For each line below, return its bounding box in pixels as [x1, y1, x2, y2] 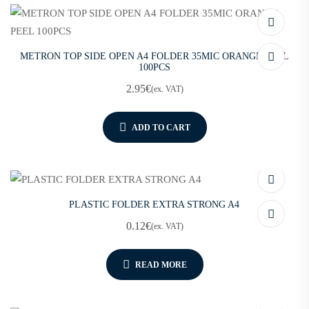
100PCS [139, 62, 170, 73]
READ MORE [134, 259, 187, 270]
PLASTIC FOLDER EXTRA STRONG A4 [69, 199, 240, 210]
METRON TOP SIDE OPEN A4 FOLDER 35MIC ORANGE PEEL [20, 51, 289, 62]
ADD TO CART [131, 122, 190, 132]
